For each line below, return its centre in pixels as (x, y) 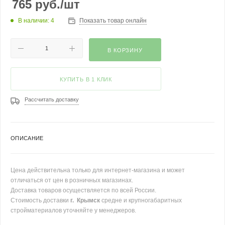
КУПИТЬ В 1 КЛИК (86, 79)
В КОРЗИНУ (125, 50)
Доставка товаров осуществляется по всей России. (83, 190)
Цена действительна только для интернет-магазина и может (98, 170)
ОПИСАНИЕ (27, 138)
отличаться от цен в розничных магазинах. (72, 180)
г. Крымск (85, 200)
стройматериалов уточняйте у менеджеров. (73, 210)
